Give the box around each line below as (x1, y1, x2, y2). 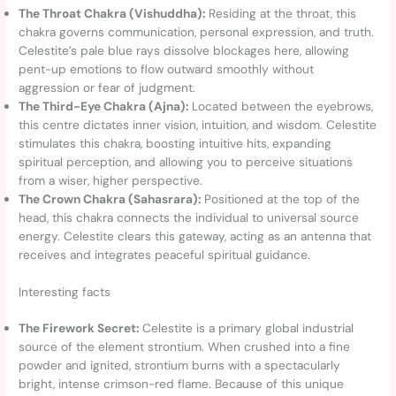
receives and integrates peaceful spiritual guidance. (19, 247, 311, 263)
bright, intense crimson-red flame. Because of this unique (19, 375, 345, 392)
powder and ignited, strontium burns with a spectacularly (19, 356, 341, 373)
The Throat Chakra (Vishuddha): (19, 5, 206, 22)
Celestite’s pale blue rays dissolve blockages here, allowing (19, 42, 350, 59)
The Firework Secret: (19, 319, 140, 336)
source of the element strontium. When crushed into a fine (19, 338, 351, 354)
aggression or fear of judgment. (19, 80, 196, 96)
